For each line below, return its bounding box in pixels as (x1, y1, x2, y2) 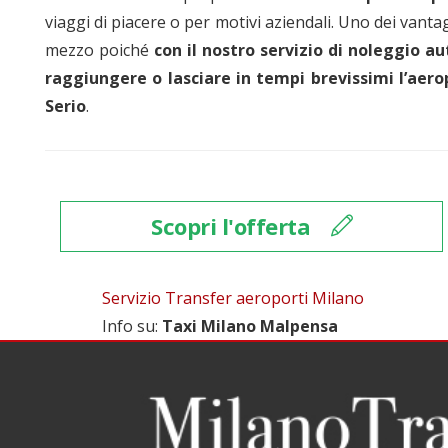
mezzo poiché (45, 39, 149, 61)
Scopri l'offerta (151, 211, 316, 241)
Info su (102, 314, 155, 337)
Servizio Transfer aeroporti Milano (102, 286, 364, 309)
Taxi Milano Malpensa (162, 314, 338, 337)
